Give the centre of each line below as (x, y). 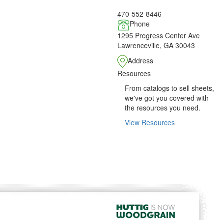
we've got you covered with (167, 97)
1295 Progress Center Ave (159, 35)
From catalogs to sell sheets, (169, 88)
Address (140, 60)
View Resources (150, 122)
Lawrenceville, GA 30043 (156, 45)
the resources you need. (163, 107)
